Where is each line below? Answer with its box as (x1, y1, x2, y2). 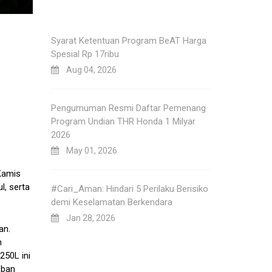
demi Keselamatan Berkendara (50, 197, 172, 208)
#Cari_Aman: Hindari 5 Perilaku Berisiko (50, 183, 208, 194)
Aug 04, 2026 (58, 65, 117, 75)
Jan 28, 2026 (58, 213, 115, 223)
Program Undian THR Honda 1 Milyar (50, 116, 195, 127)
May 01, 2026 (58, 146, 117, 155)
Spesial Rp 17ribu (50, 49, 119, 59)
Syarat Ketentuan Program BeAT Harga (50, 35, 206, 46)
